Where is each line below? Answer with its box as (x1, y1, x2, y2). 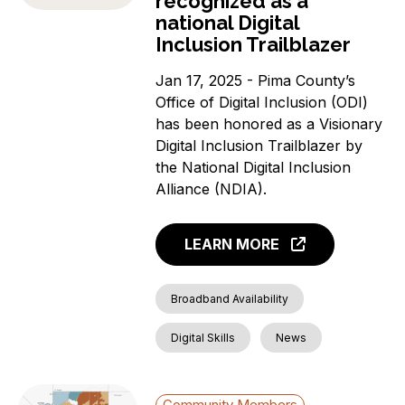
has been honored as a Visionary (155, 114, 383, 133)
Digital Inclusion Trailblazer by (155, 136, 363, 155)
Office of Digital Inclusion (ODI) (155, 92, 369, 111)
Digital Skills (171, 330, 236, 344)
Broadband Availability (171, 291, 289, 306)
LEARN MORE (184, 234, 280, 253)
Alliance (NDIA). (155, 179, 268, 198)
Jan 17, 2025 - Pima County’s (155, 71, 356, 89)
